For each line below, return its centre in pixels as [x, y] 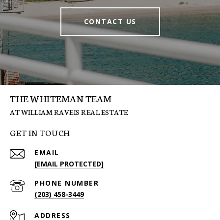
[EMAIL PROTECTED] [69, 164]
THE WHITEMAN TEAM [61, 98]
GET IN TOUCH [40, 133]
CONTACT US [110, 22]
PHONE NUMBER [67, 183]
